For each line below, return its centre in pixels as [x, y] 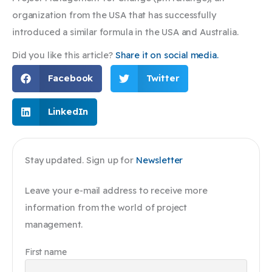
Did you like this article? [64, 55]
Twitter [163, 78]
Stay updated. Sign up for [80, 160]
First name [46, 252]
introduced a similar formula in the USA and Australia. [125, 32]
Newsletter [159, 160]
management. [54, 224]
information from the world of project [106, 207]
